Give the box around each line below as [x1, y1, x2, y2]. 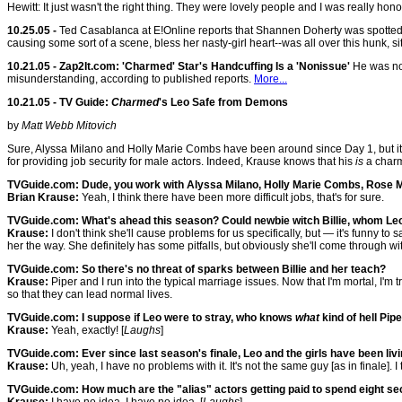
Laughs [124, 324, 161, 336]
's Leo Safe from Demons [159, 96, 288, 109]
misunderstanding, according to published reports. [7, 73, 254, 85]
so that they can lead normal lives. [7, 288, 172, 301]
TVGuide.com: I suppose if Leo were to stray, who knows [7, 311, 295, 324]
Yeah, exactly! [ [48, 324, 124, 336]
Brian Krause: [7, 191, 79, 204]
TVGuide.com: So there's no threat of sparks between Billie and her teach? [7, 263, 386, 275]
